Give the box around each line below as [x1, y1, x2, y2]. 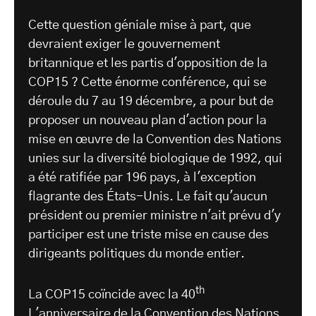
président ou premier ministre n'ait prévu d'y [28, 209, 281, 223]
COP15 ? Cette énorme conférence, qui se [28, 76, 267, 90]
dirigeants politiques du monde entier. [28, 248, 245, 261]
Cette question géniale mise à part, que [28, 19, 251, 32]
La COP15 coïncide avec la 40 [28, 288, 195, 302]
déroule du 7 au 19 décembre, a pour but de [28, 95, 274, 109]
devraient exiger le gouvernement [28, 38, 220, 51]
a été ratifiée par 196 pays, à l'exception [28, 171, 256, 185]
